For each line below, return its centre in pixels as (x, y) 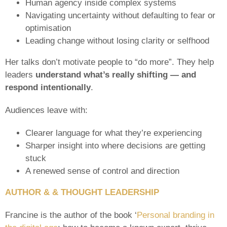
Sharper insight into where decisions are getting (115, 146)
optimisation (48, 28)
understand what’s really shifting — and (116, 75)
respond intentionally (48, 87)
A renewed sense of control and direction (102, 171)
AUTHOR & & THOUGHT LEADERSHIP (82, 192)
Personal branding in (176, 215)
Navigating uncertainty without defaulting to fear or (120, 15)
